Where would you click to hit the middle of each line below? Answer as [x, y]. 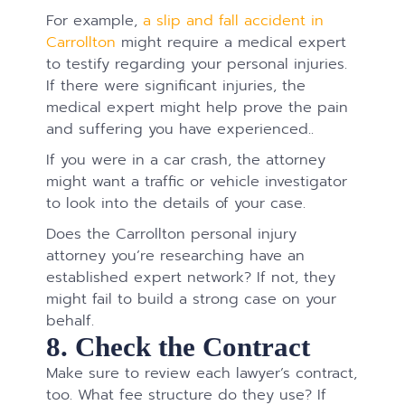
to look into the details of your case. [176, 202]
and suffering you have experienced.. [180, 128]
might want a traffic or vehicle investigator [197, 181]
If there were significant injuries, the [176, 85]
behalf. [73, 320]
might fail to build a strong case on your [192, 298]
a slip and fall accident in [234, 20]
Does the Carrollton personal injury [172, 233]
